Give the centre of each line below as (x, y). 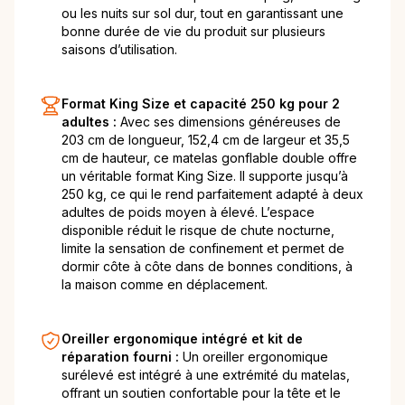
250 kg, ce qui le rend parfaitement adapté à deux (212, 194)
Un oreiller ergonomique (255, 357)
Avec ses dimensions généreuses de (231, 122)
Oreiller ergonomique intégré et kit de (182, 339)
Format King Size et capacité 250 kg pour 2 (201, 104)
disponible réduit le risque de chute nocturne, (198, 231)
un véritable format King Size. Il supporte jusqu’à (205, 176)
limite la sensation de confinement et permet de (203, 249)
